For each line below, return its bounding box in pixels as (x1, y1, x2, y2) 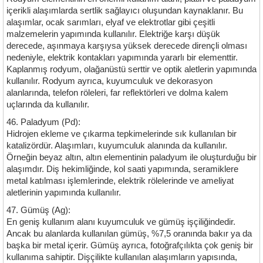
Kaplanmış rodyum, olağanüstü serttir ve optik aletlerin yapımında (6, 65, 257, 74)
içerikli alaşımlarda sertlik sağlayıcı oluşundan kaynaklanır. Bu (6, 6, 243, 15)
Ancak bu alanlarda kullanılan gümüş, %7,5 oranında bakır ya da (6, 229, 252, 238)
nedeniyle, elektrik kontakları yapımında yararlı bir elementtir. (6, 53, 238, 62)
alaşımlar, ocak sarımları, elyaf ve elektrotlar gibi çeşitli (6, 18, 215, 27)
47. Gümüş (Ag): (6, 205, 70, 215)
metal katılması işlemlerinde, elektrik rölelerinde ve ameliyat (6, 176, 234, 186)
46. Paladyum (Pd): (6, 117, 80, 127)
